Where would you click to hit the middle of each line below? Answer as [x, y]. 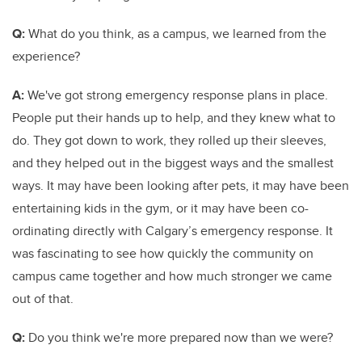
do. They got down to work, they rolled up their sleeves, [169, 140]
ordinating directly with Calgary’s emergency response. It [173, 231]
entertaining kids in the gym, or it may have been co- [160, 208]
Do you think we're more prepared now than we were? [179, 337]
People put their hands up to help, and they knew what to [174, 118]
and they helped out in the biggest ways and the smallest [173, 163]
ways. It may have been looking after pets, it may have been [181, 185]
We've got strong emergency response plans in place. [176, 95]
